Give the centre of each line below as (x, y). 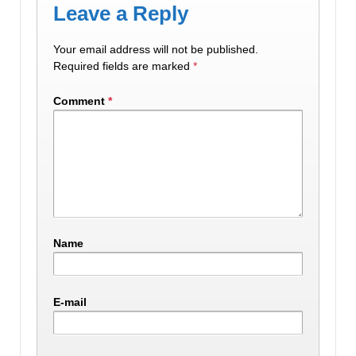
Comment (81, 101)
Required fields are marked (123, 66)
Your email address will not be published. (156, 50)
